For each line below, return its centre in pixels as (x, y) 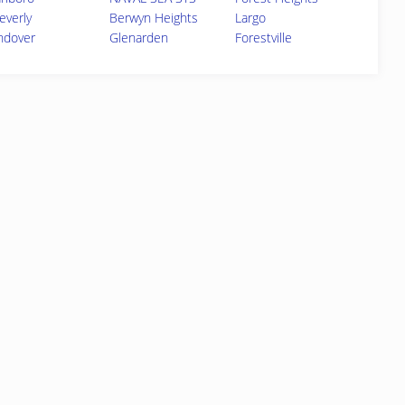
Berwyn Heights (153, 18)
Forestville (263, 38)
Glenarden (138, 38)
